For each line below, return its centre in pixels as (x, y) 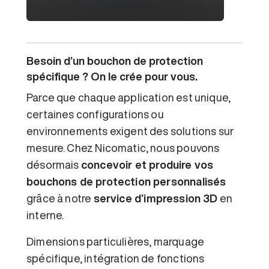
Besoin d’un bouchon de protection (115, 60)
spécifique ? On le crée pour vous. (112, 76)
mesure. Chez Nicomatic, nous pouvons (123, 147)
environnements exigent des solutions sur (130, 131)
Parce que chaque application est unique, (129, 97)
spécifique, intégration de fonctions (116, 258)
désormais (54, 164)
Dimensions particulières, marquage (116, 241)
